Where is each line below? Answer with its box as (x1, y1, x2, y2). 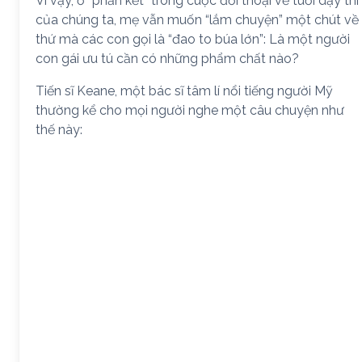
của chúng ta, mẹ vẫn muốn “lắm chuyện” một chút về (36, 12, 359, 27)
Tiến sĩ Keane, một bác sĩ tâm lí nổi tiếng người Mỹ (36, 83, 333, 99)
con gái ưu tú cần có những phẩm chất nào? (36, 51, 299, 66)
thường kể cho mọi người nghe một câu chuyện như (36, 103, 344, 118)
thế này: (36, 122, 82, 137)
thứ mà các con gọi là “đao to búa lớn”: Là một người (36, 32, 350, 47)
